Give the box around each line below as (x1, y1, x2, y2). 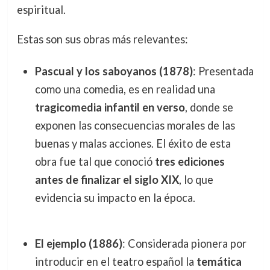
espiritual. (16, 3, 66, 17)
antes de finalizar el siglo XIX (34, 172, 179, 186)
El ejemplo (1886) (34, 237, 122, 251)
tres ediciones (154, 154, 225, 168)
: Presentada (192, 64, 254, 78)
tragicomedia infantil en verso (34, 100, 185, 114)
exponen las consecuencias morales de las (34, 118, 235, 132)
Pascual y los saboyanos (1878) (34, 64, 193, 78)
